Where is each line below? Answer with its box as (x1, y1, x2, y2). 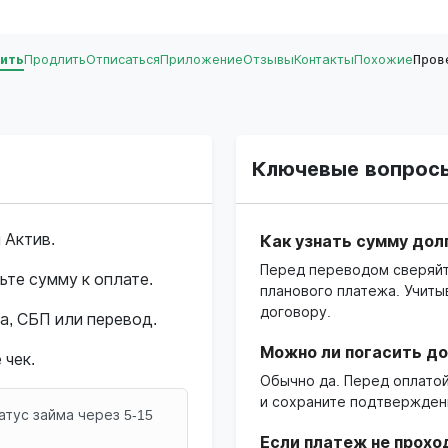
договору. (260, 304, 331, 321)
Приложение (160, 52, 243, 68)
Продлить (24, 52, 86, 68)
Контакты (294, 52, 354, 68)
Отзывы (243, 52, 294, 68)
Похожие (354, 52, 413, 68)
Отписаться (86, 52, 160, 68)
